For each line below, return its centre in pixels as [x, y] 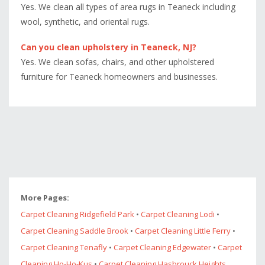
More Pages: [45, 197]
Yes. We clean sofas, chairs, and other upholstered [117, 62]
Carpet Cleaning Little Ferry [183, 230]
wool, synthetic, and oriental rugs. [85, 21]
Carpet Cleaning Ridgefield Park [77, 214]
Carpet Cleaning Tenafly [64, 247]
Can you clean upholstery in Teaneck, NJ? [109, 47]
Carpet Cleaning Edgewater [162, 247]
